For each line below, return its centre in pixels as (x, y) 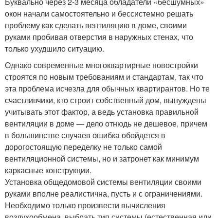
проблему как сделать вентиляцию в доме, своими (96, 25)
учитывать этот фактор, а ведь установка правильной (102, 112)
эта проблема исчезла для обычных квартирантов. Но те (107, 89)
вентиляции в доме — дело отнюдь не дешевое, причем (106, 124)
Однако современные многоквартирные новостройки (101, 65)
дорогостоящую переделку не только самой (83, 147)
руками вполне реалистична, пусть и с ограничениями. (104, 194)
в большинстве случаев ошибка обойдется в (85, 135)
